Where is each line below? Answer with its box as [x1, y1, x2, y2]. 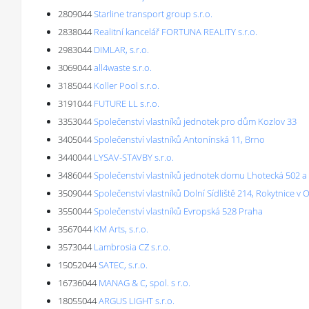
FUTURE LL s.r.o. [94, 97, 159, 110]
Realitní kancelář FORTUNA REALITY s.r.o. [94, 26, 257, 38]
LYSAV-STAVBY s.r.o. [94, 151, 174, 163]
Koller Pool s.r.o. [94, 79, 159, 92]
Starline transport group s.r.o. [94, 8, 212, 20]
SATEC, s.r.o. [99, 259, 148, 271]
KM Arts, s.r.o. [94, 223, 148, 235]
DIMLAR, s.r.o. [94, 43, 149, 56]
